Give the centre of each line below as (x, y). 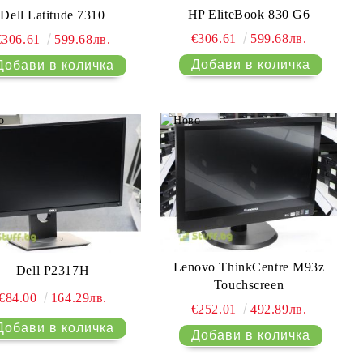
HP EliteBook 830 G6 (249, 15)
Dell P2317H (53, 270)
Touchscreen (249, 284)
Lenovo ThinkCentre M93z (249, 267)
